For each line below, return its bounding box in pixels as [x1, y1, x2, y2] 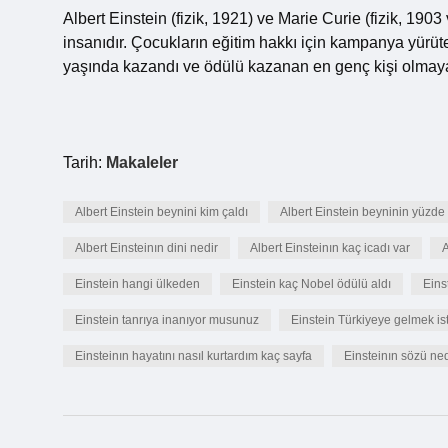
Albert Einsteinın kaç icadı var [250, 241, 410, 255]
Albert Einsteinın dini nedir [75, 241, 218, 255]
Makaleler [106, 154, 178, 171]
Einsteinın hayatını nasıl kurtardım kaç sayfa [75, 349, 312, 363]
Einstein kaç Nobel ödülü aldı [232, 277, 391, 291]
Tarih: [63, 154, 106, 171]
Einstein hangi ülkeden [75, 277, 200, 291]
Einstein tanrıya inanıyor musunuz [75, 313, 259, 327]
